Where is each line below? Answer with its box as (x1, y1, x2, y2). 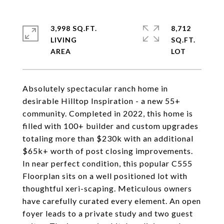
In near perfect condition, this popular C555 (22, 158, 192, 168)
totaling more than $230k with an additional (22, 133, 193, 143)
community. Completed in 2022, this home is (22, 108, 193, 118)
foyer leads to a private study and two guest (22, 208, 193, 218)
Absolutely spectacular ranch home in (22, 83, 168, 93)
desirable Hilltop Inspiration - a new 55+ (22, 96, 180, 105)
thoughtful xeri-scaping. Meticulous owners (22, 183, 192, 193)
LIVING (50, 35, 77, 44)
